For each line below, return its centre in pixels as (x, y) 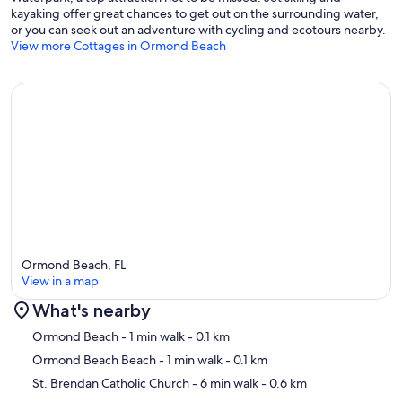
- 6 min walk (224, 383)
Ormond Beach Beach (94, 359)
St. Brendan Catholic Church (111, 383)
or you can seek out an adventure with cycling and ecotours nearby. (198, 30)
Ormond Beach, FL (74, 264)
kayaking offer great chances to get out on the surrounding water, (195, 14)
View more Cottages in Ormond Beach (118, 46)
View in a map (60, 280)
